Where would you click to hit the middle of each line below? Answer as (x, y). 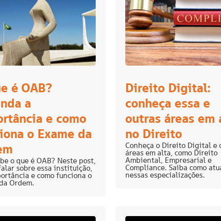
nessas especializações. (165, 175)
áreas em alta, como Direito (171, 153)
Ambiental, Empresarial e (168, 160)
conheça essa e (168, 103)
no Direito (154, 134)
